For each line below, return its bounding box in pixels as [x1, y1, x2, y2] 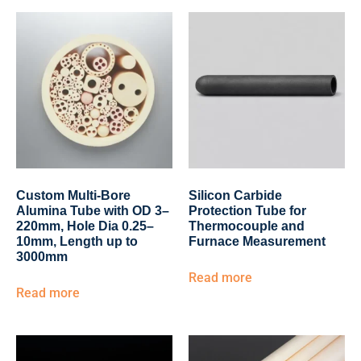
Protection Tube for [189, 204, 306, 218]
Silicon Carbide [189, 189, 282, 202]
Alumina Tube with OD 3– [16, 204, 169, 218]
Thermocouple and [189, 219, 305, 233]
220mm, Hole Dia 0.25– [16, 219, 154, 233]
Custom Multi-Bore [16, 189, 131, 202]
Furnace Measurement [189, 234, 326, 248]
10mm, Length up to [16, 234, 138, 248]
